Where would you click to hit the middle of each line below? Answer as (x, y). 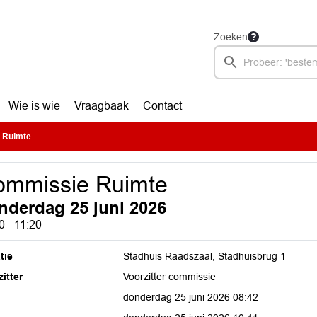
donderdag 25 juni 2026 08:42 (191, 297)
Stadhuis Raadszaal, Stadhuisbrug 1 (205, 256)
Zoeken (231, 37)
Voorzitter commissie (170, 277)
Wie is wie (34, 106)
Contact (162, 106)
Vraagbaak (101, 106)
